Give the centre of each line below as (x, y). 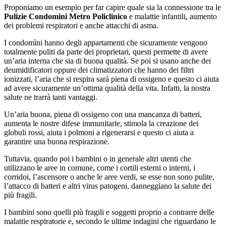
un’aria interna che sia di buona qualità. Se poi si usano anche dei (107, 61)
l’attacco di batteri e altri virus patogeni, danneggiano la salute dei (108, 186)
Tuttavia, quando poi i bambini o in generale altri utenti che (98, 159)
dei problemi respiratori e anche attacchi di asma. (81, 26)
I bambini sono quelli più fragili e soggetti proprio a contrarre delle (109, 212)
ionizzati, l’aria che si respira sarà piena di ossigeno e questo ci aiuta (111, 79)
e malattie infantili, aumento (173, 17)
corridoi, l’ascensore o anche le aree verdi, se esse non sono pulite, (109, 177)
